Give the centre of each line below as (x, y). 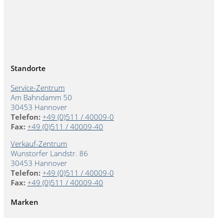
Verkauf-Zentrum (39, 144)
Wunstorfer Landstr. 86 (49, 154)
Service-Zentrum (38, 88)
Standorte (28, 68)
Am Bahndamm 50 (41, 98)
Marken (25, 202)
